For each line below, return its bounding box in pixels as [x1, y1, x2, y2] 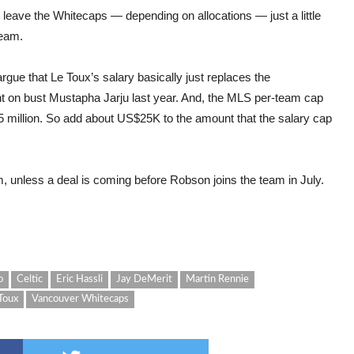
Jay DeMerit [116, 274, 172, 284]
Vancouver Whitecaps [32, 294, 129, 304]
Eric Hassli [56, 274, 103, 284]
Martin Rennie [186, 274, 249, 284]
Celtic [17, 274, 43, 284]
